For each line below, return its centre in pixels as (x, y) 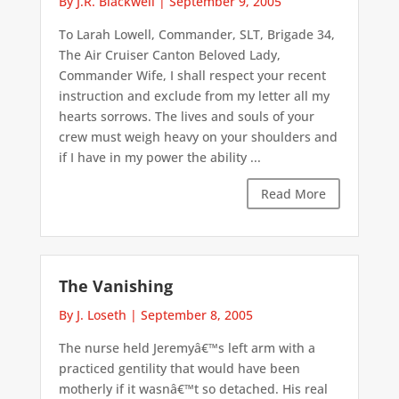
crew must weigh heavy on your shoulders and (198, 136)
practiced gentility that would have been (179, 368)
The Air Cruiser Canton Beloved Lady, (169, 54)
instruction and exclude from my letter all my (194, 95)
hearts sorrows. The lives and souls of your (186, 116)
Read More (294, 193)
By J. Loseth (92, 314)
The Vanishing (115, 285)
